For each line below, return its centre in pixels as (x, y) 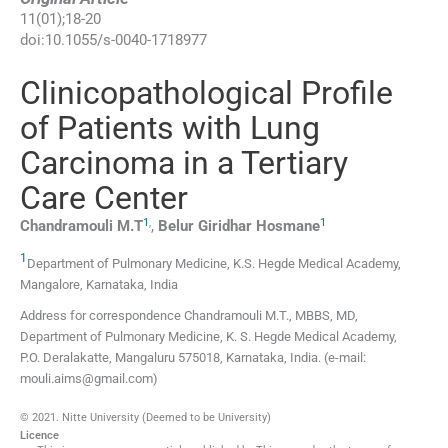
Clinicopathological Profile (206, 93)
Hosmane (288, 226)
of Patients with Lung (170, 128)
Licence (39, 436)
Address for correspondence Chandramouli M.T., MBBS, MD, (189, 316)
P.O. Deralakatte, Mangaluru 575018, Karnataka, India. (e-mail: (193, 358)
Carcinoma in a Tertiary (184, 163)
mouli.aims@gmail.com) (89, 379)
